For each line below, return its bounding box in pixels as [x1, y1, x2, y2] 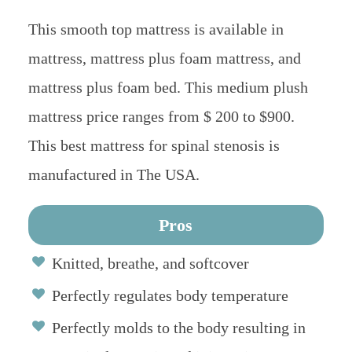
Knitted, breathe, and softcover [51, 255, 249, 273]
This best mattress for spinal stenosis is [27, 137, 280, 155]
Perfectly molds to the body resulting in [51, 319, 306, 337]
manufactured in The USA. [27, 166, 200, 184]
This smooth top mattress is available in [27, 20, 284, 38]
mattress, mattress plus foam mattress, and [27, 49, 301, 68]
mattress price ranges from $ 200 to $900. [27, 108, 295, 126]
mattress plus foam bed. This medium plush [27, 79, 308, 97]
